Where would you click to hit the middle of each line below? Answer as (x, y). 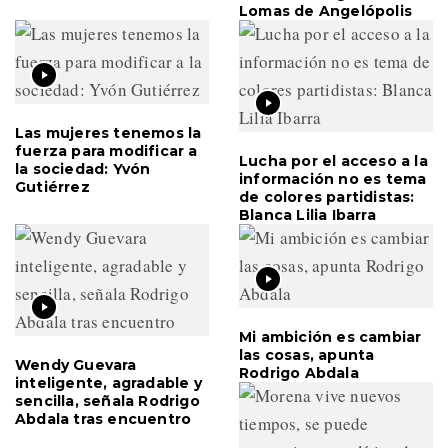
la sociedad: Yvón (83, 168)
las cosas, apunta (307, 354)
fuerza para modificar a (106, 150)
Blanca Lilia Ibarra (307, 214)
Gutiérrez (52, 186)
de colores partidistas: (327, 196)
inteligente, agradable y (108, 382)
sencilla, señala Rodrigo (107, 400)
